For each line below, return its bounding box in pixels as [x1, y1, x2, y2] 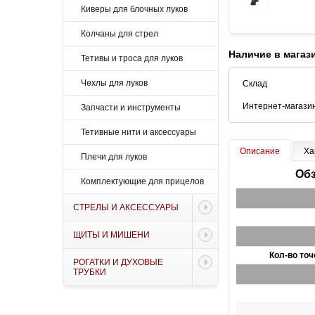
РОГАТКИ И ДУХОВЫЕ [73, 257, 163, 267]
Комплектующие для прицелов [81, 176, 204, 186]
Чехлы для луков [81, 78, 148, 88]
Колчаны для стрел [81, 29, 158, 39]
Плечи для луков [81, 152, 147, 162]
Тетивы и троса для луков [81, 53, 183, 63]
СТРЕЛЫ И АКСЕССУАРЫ [73, 202, 179, 212]
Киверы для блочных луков [81, 4, 188, 14]
